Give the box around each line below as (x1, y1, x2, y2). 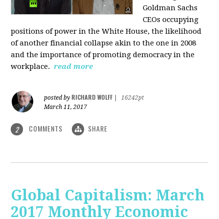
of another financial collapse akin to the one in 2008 (11, 38, 197, 47)
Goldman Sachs (143, 3, 198, 12)
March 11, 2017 (44, 103, 88, 110)
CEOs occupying (143, 15, 199, 24)
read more (54, 62, 93, 71)
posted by (44, 94, 72, 101)
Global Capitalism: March (11, 187, 205, 204)
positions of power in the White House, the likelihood (11, 26, 202, 36)
